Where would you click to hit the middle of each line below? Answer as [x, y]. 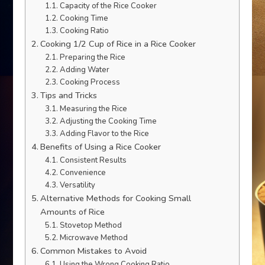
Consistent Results [93, 160]
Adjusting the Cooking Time [108, 121]
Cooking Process [90, 82]
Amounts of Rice [73, 212]
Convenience [83, 173]
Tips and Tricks [69, 95]
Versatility [77, 185]
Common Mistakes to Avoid [94, 251]
